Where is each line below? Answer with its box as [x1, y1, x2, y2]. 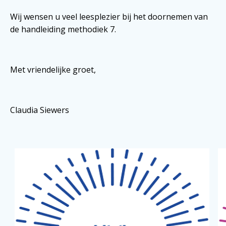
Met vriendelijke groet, [10, 64, 96, 75]
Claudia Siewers [10, 104, 69, 116]
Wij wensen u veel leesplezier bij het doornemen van [10, 11, 208, 22]
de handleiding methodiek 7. [10, 23, 116, 35]
